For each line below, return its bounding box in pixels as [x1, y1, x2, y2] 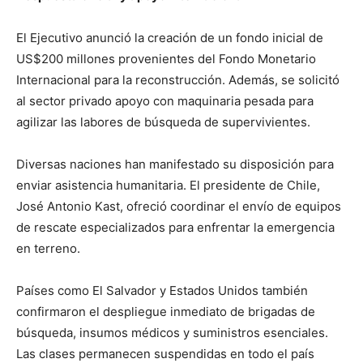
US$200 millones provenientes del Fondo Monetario [16, 51, 316, 66]
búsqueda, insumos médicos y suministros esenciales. [16, 325, 328, 340]
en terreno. [16, 241, 80, 256]
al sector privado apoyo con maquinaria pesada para [16, 93, 314, 109]
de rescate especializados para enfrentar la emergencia [16, 220, 335, 235]
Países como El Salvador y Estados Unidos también [16, 283, 308, 298]
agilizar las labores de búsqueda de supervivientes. [16, 114, 310, 130]
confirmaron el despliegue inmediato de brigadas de [16, 304, 315, 319]
